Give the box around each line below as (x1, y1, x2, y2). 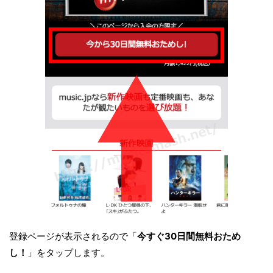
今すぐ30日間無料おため (137, 230, 241, 243)
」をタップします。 (27, 247, 110, 259)
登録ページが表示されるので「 (9, 230, 137, 243)
